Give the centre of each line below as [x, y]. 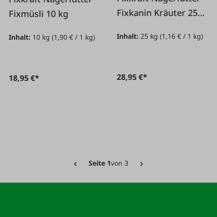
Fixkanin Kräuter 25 [157, 13]
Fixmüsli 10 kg [39, 13]
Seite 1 [100, 163]
